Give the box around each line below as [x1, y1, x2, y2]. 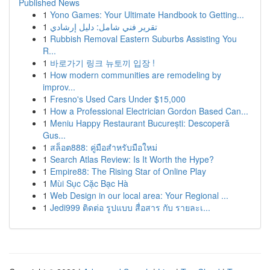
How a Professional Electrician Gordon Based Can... [50, 105, 248, 117]
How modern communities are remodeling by [50, 69, 221, 81]
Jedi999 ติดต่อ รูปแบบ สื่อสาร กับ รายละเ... [50, 201, 210, 213]
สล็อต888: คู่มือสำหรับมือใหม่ [50, 141, 157, 153]
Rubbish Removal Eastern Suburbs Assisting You [50, 33, 237, 45]
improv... [43, 81, 75, 93]
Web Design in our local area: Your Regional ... [50, 189, 228, 201]
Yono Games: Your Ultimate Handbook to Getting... [50, 8, 244, 20]
